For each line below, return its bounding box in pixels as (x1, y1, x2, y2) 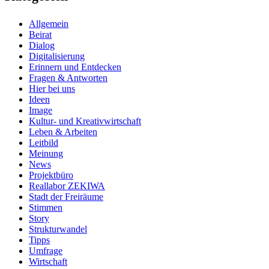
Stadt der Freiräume (29, 192, 103, 202)
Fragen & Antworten (29, 73, 107, 83)
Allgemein (29, 19, 68, 29)
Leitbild (29, 138, 58, 148)
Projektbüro (29, 170, 73, 181)
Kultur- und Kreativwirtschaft (29, 116, 141, 127)
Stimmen (29, 202, 62, 213)
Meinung (29, 148, 63, 159)
